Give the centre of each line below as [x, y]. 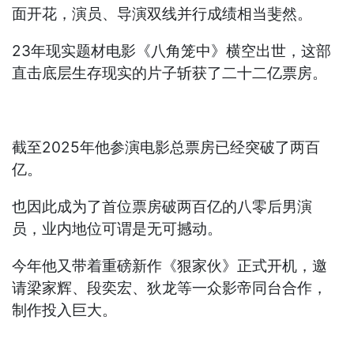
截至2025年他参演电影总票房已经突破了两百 [166, 148]
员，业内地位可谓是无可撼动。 [117, 229]
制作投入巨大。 [65, 311]
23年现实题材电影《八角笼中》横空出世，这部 [172, 51]
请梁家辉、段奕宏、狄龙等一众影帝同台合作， [170, 288]
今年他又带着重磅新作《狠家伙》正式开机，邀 [170, 266]
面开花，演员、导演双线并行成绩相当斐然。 [162, 14]
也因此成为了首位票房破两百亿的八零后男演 [162, 207]
